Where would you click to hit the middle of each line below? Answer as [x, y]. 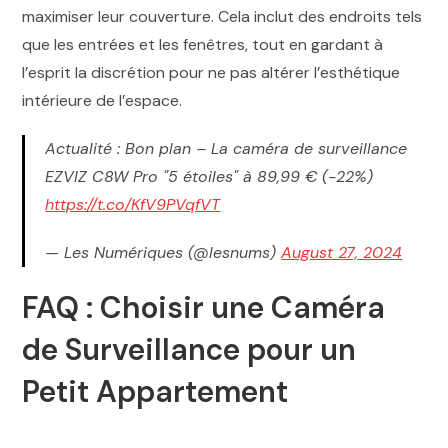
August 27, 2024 [342, 252]
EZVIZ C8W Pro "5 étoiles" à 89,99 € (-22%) [209, 176]
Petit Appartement [155, 391]
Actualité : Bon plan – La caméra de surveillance [226, 148]
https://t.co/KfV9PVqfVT [133, 204]
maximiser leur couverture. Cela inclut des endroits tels [222, 16]
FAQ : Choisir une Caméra [204, 307]
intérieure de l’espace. [102, 100]
